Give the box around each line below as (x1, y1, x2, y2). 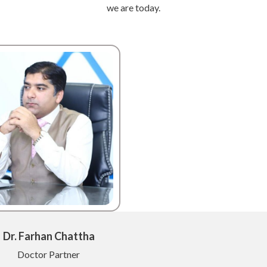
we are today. (107, 2, 160, 14)
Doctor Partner (17, 249, 80, 260)
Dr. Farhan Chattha (2, 229, 95, 243)
